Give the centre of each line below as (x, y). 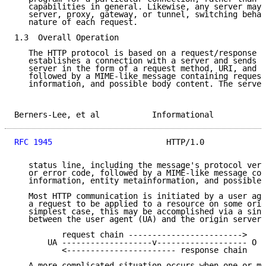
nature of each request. (76, 22)
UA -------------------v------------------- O (135, 243)
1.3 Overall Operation (66, 38)
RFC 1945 (33, 142)
